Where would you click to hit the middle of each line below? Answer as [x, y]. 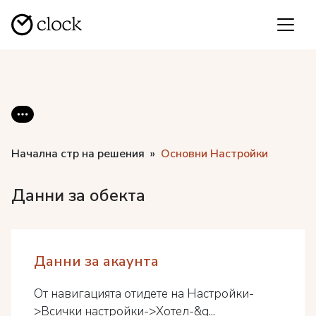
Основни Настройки [214, 154]
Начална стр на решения [78, 154]
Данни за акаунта [96, 261]
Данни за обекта [78, 195]
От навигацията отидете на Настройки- [144, 294]
